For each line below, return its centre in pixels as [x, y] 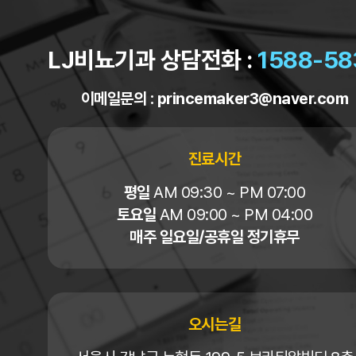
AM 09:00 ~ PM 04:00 [234, 214]
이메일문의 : [119, 98]
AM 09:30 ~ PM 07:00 [228, 192]
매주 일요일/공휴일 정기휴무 [215, 236]
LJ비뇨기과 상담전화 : [153, 59]
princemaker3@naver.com [253, 98]
